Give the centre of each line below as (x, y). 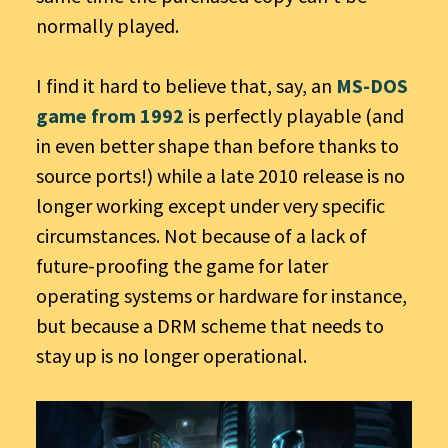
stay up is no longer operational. (171, 355)
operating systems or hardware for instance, (221, 295)
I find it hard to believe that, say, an (186, 85)
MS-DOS (372, 85)
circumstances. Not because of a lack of (201, 235)
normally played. (107, 25)
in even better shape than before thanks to (217, 145)
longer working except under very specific (210, 205)
